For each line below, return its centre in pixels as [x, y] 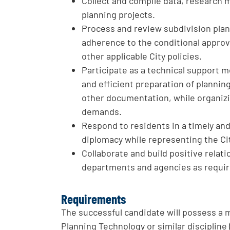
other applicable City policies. [142, 56]
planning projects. [119, 15]
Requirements [94, 199]
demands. [102, 112]
